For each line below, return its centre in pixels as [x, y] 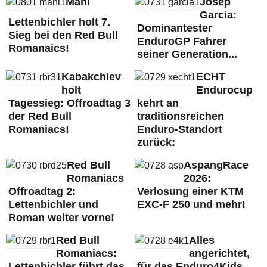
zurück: [156, 142]
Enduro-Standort [179, 129]
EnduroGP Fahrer [181, 41]
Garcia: [218, 15]
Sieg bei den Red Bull [63, 35]
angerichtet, [219, 253]
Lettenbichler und [53, 204]
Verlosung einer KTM [190, 191]
